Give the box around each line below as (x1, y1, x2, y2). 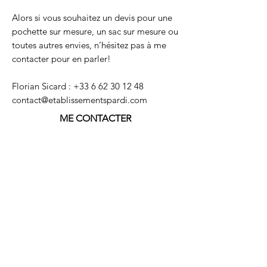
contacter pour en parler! (12, 53, 111, 64)
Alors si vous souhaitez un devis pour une (12, 12, 172, 23)
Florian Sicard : (12, 80, 73, 92)
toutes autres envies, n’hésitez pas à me (12, 39, 166, 51)
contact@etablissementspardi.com (12, 94, 147, 105)
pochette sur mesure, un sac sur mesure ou (12, 26, 178, 37)
